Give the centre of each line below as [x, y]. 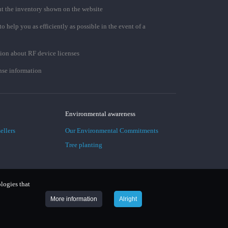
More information [74, 199]
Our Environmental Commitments [112, 131]
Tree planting [84, 145]
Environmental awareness [101, 114]
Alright [128, 199]
